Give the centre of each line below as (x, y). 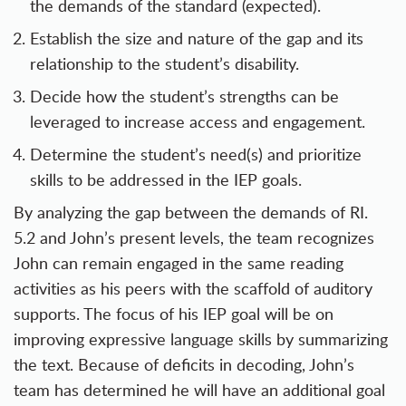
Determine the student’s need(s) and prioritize (196, 155)
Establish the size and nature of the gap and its (197, 39)
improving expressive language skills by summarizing (201, 339)
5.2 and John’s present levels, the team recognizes (194, 238)
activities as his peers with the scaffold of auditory (193, 289)
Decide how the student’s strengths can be (184, 97)
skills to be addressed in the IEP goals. (166, 180)
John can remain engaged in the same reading (179, 263)
